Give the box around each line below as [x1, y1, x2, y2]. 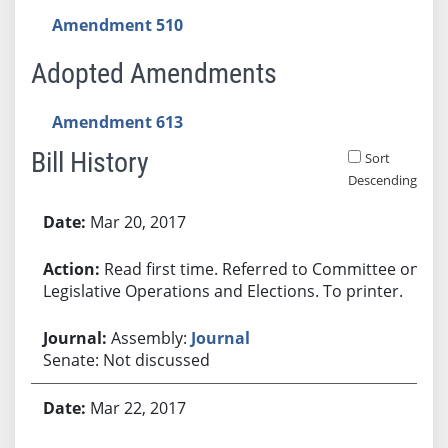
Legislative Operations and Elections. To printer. [42, 279, 403, 302]
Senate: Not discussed [42, 348, 210, 371]
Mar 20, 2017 [89, 210, 186, 233]
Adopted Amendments [30, 56, 277, 90]
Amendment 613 [51, 110, 183, 133]
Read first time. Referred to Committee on [103, 257, 420, 280]
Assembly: [110, 326, 191, 349]
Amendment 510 [51, 13, 183, 36]
